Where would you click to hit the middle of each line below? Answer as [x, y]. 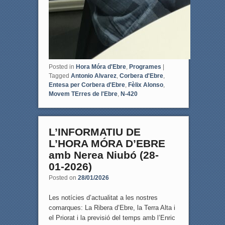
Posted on [63, 178]
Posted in [61, 67]
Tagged [59, 76]
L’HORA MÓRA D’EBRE [107, 143]
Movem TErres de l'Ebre [83, 94]
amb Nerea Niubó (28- [103, 155]
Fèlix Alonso [145, 85]
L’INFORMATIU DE [94, 132]
